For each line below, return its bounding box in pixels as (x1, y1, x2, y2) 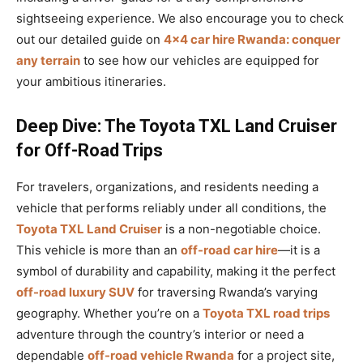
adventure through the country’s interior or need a (16, 326, 304, 342)
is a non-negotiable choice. (162, 220, 321, 237)
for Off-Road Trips (16, 139, 163, 160)
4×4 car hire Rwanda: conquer (164, 31, 340, 47)
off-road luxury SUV (16, 284, 135, 300)
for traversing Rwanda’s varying (135, 284, 318, 300)
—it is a (278, 241, 320, 258)
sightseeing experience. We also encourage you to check (16, 10, 344, 26)
